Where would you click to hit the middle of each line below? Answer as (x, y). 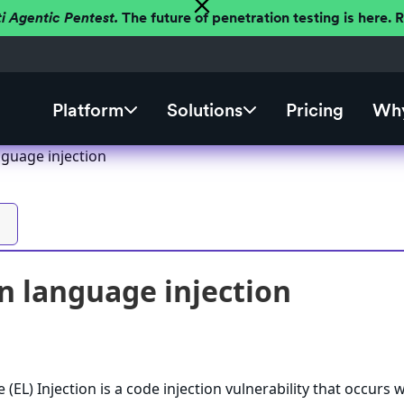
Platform (87, 110)
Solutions (204, 110)
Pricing (314, 110)
